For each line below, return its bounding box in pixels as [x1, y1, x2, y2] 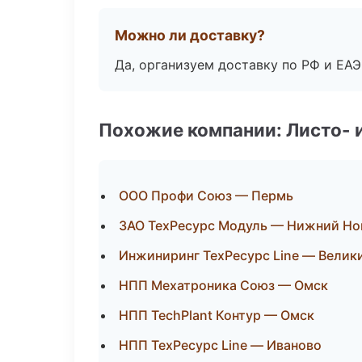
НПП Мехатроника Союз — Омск [119, 277, 328, 293]
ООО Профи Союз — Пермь [119, 187, 293, 204]
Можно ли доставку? [115, 27, 265, 44]
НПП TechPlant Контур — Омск [119, 307, 314, 323]
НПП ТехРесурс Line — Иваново [119, 337, 322, 353]
